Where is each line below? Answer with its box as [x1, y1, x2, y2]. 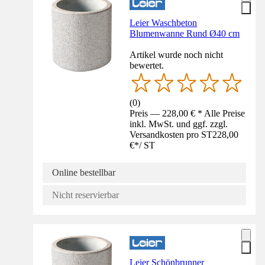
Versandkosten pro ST [130, 129, 213, 140]
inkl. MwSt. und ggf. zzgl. [130, 118, 228, 129]
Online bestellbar [52, 167, 115, 177]
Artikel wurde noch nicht [130, 49, 224, 60]
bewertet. [130, 60, 164, 70]
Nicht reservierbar [52, 189, 119, 200]
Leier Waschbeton [130, 17, 198, 28]
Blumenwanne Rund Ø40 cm [130, 28, 240, 38]
